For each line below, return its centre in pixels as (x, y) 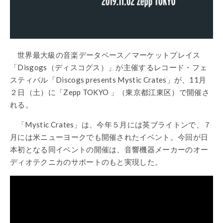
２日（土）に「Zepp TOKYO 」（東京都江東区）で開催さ (110, 92)
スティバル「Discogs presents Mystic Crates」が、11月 (108, 79)
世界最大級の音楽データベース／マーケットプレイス (109, 55)
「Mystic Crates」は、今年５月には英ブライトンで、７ (114, 124)
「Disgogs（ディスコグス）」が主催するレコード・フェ (109, 67)
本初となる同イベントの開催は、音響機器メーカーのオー (109, 149)
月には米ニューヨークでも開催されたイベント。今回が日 (109, 137)
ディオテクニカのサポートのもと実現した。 (86, 162)
